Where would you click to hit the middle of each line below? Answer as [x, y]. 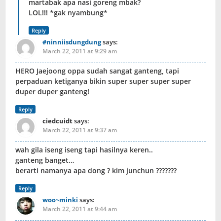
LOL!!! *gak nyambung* [68, 13]
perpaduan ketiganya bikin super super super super [103, 81]
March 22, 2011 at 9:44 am [80, 209]
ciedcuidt [57, 121]
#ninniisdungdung [72, 42]
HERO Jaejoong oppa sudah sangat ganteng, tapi [97, 71]
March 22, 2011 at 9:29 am [80, 51]
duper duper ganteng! [52, 92]
